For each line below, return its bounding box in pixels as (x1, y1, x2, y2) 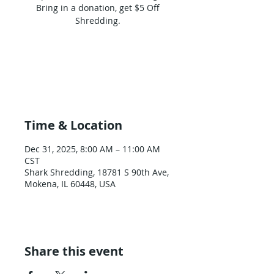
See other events (57, 68, 138, 81)
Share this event (24, 243, 124, 259)
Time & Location (24, 117, 122, 133)
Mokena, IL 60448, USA (24, 178, 116, 190)
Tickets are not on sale (43, 53, 153, 67)
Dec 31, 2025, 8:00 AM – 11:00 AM (24, 143, 160, 155)
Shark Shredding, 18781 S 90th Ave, (24, 166, 169, 178)
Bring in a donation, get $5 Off (36, 2, 160, 13)
